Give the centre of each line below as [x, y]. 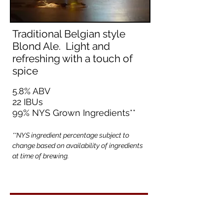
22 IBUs [28, 102]
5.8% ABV [35, 91]
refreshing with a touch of [73, 58]
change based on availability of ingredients [78, 146]
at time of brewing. [41, 156]
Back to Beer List [79, 198]
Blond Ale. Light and [61, 46]
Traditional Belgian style [69, 34]
